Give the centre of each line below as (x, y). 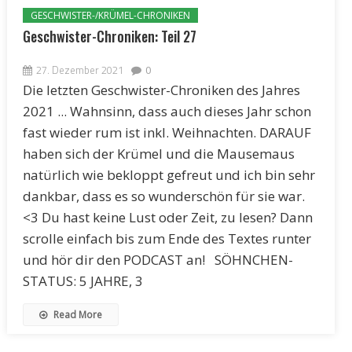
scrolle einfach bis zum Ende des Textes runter (167, 238)
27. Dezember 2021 (79, 70)
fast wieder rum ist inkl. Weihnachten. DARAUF (167, 132)
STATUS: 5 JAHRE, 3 (82, 280)
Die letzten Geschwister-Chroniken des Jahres (161, 90)
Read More (76, 314)
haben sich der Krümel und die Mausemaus (158, 153)
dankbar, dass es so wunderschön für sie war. (163, 196)
